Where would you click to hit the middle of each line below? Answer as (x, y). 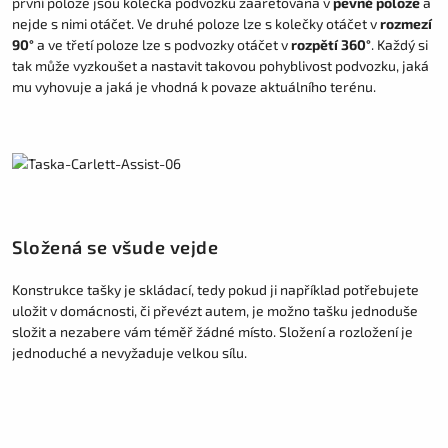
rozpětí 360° (331, 45)
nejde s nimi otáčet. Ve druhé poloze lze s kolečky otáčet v (194, 24)
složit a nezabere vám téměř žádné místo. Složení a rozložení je (212, 332)
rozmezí (406, 24)
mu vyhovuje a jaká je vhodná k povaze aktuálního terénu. (194, 87)
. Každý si (399, 45)
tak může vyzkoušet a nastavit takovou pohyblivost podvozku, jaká (220, 66)
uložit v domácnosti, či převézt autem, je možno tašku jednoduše (215, 311)
